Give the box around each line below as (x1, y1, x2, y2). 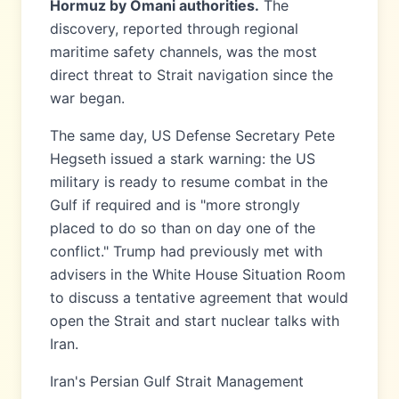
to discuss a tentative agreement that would (50, 289, 348, 306)
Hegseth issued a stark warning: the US (50, 150, 315, 167)
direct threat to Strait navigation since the (50, 66, 333, 84)
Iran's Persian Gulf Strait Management (50, 372, 304, 390)
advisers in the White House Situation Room (50, 265, 346, 283)
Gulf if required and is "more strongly (50, 196, 300, 214)
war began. (50, 89, 125, 107)
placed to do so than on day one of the (50, 219, 315, 237)
